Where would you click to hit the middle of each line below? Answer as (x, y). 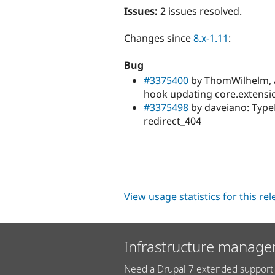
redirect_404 (172, 121)
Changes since (159, 38)
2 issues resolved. (200, 11)
